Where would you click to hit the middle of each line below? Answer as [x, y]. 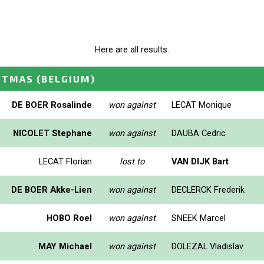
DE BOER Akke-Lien [52, 189]
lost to [132, 161]
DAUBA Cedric [199, 133]
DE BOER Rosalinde [52, 105]
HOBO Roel [69, 218]
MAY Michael [65, 246]
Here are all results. [132, 50]
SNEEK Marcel [199, 218]
